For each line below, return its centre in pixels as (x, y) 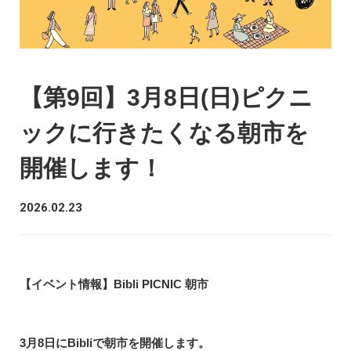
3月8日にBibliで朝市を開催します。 (115, 342)
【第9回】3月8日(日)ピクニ (166, 97)
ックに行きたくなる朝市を (164, 132)
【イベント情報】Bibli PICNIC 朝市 (114, 284)
